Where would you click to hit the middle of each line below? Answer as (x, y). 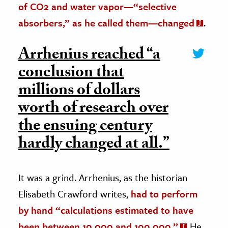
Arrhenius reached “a (89, 56)
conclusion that (71, 74)
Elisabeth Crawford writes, (75, 194)
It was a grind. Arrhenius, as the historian (103, 178)
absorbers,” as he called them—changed (106, 23)
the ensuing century (85, 127)
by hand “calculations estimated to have (106, 210)
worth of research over (93, 110)
